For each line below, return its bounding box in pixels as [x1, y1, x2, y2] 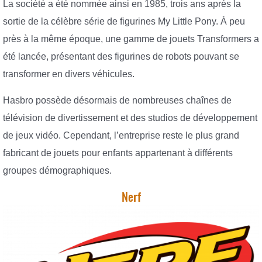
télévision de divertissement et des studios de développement [3, 113, 257, 123]
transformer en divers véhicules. [3, 68, 135, 79]
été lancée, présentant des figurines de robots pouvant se [3, 51, 239, 61]
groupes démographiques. [3, 166, 112, 176]
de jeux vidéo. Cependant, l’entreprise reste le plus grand [3, 130, 239, 141]
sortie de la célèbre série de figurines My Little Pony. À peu [3, 16, 245, 26]
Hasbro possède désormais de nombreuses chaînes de [3, 95, 232, 106]
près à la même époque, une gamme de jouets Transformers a [3, 33, 259, 44]
